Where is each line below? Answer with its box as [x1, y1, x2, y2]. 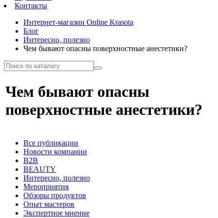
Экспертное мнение [23, 209, 90, 217]
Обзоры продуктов [23, 191, 86, 200]
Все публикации [23, 139, 78, 147]
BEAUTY [23, 165, 56, 173]
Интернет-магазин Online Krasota [23, 18, 133, 26]
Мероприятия [23, 182, 69, 191]
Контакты [15, 1, 47, 10]
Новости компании [23, 147, 87, 156]
